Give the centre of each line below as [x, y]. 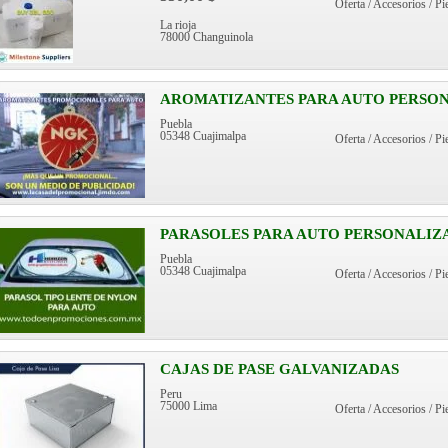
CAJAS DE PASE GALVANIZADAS [279, 369]
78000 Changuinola [206, 37]
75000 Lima [188, 406]
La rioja [178, 25]
